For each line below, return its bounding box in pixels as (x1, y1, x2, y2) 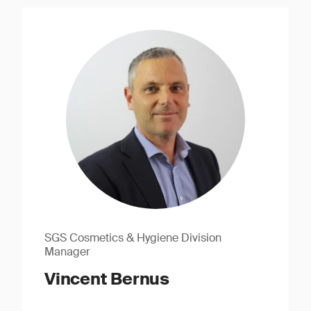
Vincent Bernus (44, 268, 169, 289)
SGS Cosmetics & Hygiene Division (44, 230, 222, 245)
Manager (44, 244, 91, 259)
